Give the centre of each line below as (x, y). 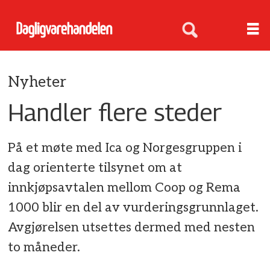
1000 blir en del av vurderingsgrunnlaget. (133, 208)
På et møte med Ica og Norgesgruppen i (125, 148)
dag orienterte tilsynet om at (95, 168)
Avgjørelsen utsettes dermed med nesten (132, 228)
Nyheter (37, 82)
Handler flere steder (115, 112)
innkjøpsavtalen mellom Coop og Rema (124, 188)
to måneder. (44, 248)
